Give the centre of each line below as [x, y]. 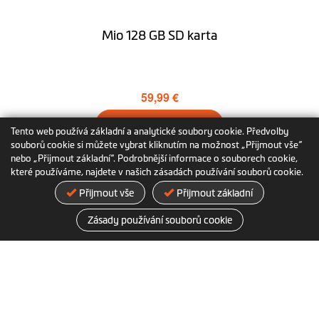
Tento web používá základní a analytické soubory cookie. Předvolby [150, 131]
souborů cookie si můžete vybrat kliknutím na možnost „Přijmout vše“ [157, 145]
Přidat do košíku [159, 124]
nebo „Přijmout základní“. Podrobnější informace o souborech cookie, [154, 158]
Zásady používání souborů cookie [159, 220]
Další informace [159, 159]
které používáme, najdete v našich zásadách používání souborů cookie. [157, 172]
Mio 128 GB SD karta [159, 35]
